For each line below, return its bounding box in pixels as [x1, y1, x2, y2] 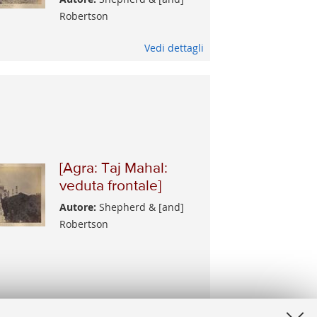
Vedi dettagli [144, 41, 204, 55]
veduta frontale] [59, 178, 162, 194]
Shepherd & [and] [96, 200, 185, 214]
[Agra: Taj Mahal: [59, 161, 168, 176]
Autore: [59, 200, 97, 214]
